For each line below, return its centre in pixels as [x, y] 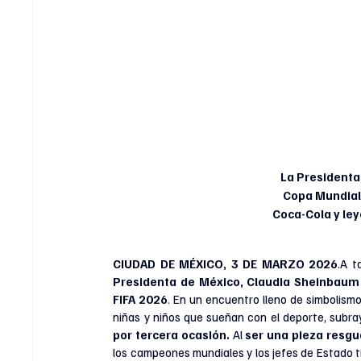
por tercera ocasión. [171, 334]
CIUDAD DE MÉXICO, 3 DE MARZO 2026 [226, 263]
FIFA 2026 [141, 299]
